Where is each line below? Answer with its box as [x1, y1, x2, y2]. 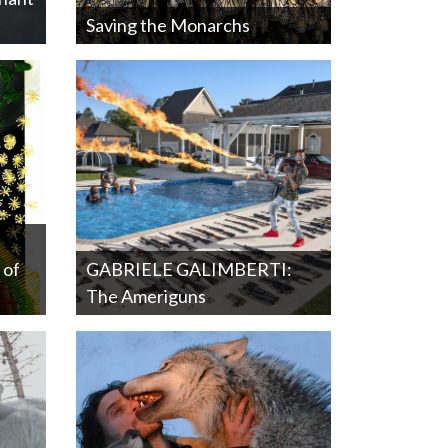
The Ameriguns [86, 285, 206, 307]
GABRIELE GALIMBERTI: [86, 258, 292, 280]
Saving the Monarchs [86, 14, 250, 36]
